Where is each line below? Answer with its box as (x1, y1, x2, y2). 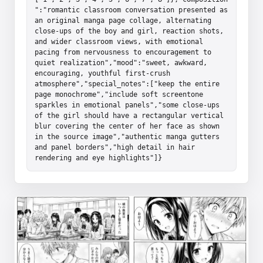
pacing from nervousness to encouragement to (35, 48, 211, 56)
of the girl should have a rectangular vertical (35, 111, 224, 120)
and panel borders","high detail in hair (35, 143, 195, 151)
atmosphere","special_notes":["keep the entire (35, 79, 220, 88)
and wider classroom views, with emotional (35, 37, 203, 46)
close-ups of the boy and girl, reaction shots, (35, 26, 224, 35)
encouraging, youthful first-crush (35, 69, 170, 77)
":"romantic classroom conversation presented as (35, 5, 228, 14)
